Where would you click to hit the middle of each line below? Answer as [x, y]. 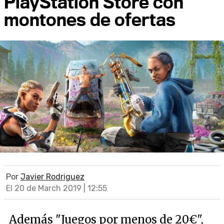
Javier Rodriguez [52, 177]
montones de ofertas [90, 19]
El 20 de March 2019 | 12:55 [56, 188]
